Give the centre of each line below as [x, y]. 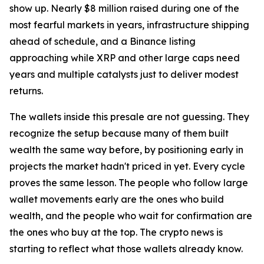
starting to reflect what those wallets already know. [127, 249]
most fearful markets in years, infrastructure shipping [129, 25]
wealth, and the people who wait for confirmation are [131, 216]
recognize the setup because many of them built [119, 133]
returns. [27, 91]
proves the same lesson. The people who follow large [129, 183]
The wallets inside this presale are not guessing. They [129, 117]
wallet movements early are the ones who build [117, 199]
